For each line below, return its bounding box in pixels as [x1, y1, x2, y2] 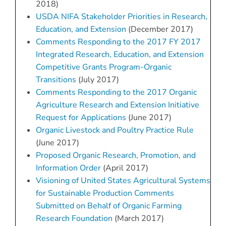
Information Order [35, 162, 101, 174]
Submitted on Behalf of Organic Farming [35, 200, 182, 212]
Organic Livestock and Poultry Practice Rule [35, 125, 194, 136]
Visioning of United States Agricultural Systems [35, 175, 210, 187]
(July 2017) [76, 74, 119, 86]
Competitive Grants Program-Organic [35, 62, 172, 73]
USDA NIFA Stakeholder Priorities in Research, [35, 11, 207, 23]
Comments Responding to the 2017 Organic [35, 87, 197, 98]
